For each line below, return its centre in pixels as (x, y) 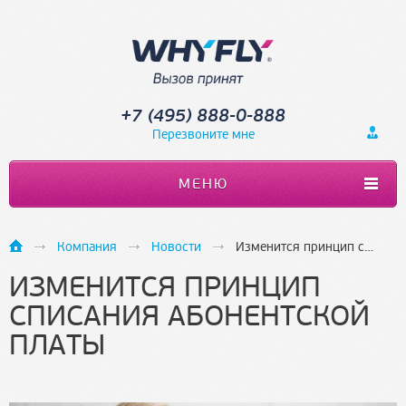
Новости (176, 247)
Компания (87, 247)
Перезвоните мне (203, 135)
